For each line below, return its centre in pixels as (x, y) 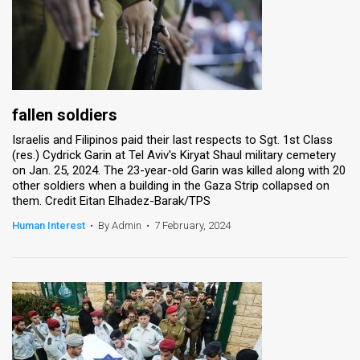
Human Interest (49, 225)
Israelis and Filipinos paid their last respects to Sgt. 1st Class (172, 139)
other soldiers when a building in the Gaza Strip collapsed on (171, 185)
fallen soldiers (65, 115)
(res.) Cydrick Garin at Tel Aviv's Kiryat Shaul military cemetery (174, 155)
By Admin (120, 225)
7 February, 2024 (192, 225)
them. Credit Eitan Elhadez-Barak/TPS (111, 200)
